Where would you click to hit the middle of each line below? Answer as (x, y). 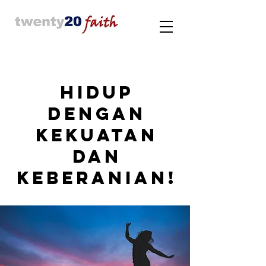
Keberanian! (97, 178)
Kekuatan (97, 135)
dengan (97, 114)
